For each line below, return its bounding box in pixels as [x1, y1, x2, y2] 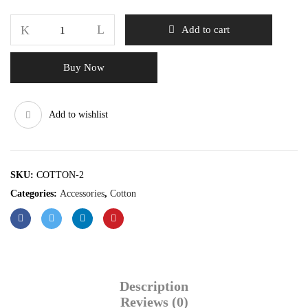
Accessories [60, 188, 104, 199]
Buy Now [63, 62, 104, 73]
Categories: [10, 188, 60, 199]
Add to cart [181, 24, 230, 35]
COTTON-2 [36, 170, 84, 180]
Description [120, 278, 188, 294]
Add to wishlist [49, 109, 108, 120]
